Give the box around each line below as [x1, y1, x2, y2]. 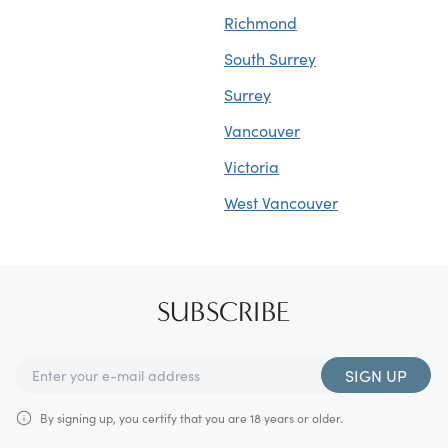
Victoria [224, 155, 280, 177]
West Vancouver [224, 191, 339, 213]
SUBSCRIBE [156, 296, 292, 328]
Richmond [224, 11, 298, 33]
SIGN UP [345, 364, 407, 386]
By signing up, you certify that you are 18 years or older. [40, 409, 343, 426]
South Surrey [224, 47, 317, 69]
